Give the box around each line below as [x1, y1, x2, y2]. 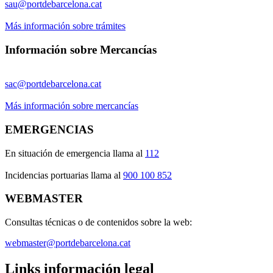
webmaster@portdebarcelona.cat [5, 238, 130, 249]
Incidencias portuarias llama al [5, 169, 123, 180]
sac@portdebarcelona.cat [5, 79, 101, 90]
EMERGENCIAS [5, 122, 94, 136]
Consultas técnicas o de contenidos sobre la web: [5, 217, 192, 228]
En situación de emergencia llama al [5, 147, 145, 158]
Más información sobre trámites [5, 20, 126, 31]
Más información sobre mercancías [5, 101, 138, 112]
